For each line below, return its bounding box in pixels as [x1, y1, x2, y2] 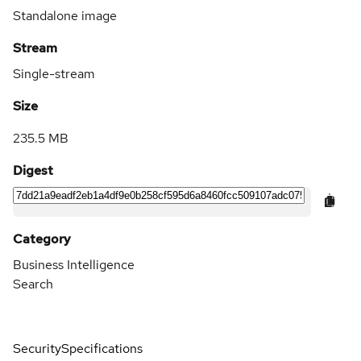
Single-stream [13, 65, 95, 83]
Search [13, 276, 53, 293]
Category [13, 230, 71, 248]
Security [13, 340, 61, 358]
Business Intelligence [13, 256, 135, 274]
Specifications [61, 340, 143, 358]
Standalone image [13, 7, 117, 25]
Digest [13, 162, 53, 180]
